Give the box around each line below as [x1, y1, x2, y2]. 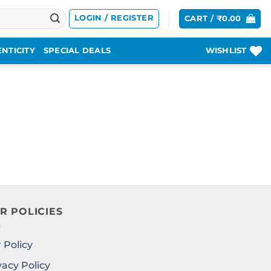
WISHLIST [205, 46, 247, 55]
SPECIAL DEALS [43, 46, 111, 55]
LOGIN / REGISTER [74, 13, 154, 22]
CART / [184, 14, 217, 23]
